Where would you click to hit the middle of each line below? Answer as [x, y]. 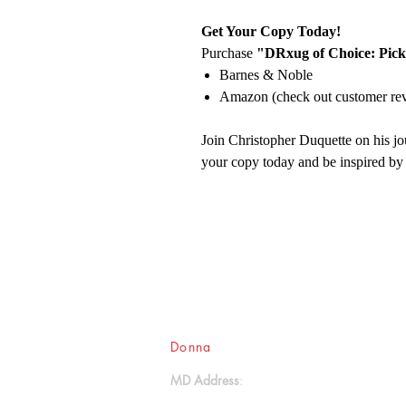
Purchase [229, 53]
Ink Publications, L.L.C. [285, 347]
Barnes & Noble [266, 75]
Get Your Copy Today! [271, 31]
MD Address [205, 380]
